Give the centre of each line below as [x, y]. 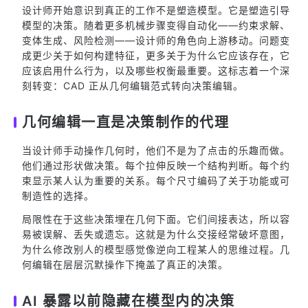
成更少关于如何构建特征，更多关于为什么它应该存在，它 [156, 55]
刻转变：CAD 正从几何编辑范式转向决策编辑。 [133, 86]
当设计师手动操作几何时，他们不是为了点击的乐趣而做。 [156, 150]
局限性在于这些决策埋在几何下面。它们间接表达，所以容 [156, 219]
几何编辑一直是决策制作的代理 [125, 122]
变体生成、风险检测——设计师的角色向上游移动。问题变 [156, 40]
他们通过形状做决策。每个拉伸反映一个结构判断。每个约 [156, 165]
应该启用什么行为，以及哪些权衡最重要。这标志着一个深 [156, 70]
